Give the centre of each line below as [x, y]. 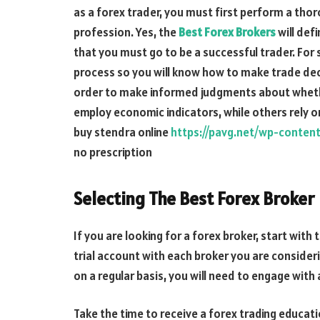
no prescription [113, 152]
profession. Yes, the [126, 32]
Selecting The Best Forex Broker [194, 199]
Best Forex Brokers [227, 32]
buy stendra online [122, 132]
